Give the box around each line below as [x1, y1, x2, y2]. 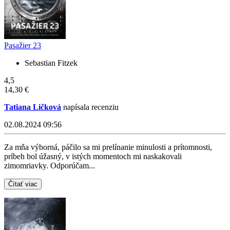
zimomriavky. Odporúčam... [4, 161, 95, 170]
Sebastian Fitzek [25, 59, 78, 68]
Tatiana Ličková [4, 103, 61, 112]
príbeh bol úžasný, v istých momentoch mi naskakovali [4, 152, 182, 161]
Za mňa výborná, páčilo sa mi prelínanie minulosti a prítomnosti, [4, 143, 212, 152]
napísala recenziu [61, 103, 119, 112]
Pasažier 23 [4, 41, 41, 50]
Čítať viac [8, 180, 37, 188]
